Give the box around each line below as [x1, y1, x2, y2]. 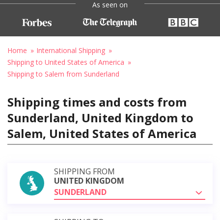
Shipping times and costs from [7, 93, 187, 110]
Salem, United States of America [7, 125, 196, 141]
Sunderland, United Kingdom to [7, 109, 193, 126]
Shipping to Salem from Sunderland [7, 69, 119, 79]
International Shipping [36, 45, 105, 55]
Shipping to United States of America [7, 57, 124, 67]
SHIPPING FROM [54, 165, 115, 177]
